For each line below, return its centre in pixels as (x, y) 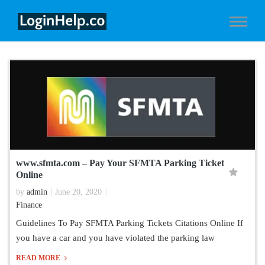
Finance (29, 205)
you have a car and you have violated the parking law (115, 237)
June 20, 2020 (78, 192)
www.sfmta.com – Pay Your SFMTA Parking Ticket (120, 163)
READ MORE (39, 258)
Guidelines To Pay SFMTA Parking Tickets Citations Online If (130, 223)
